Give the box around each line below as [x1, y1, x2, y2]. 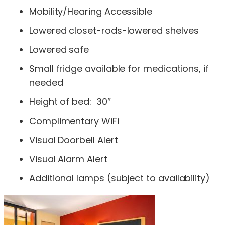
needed [29, 76, 63, 89]
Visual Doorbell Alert [29, 133, 118, 146]
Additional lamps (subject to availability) [29, 171, 210, 184]
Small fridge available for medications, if [29, 62, 209, 75]
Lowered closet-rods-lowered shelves [29, 24, 199, 37]
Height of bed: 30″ [29, 95, 111, 108]
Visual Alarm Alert [29, 152, 107, 165]
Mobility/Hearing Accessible [29, 5, 153, 18]
